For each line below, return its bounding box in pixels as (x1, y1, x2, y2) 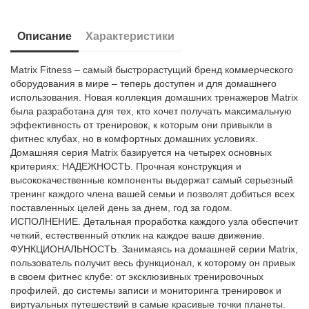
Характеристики (86, 30, 175, 42)
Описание (17, 30, 72, 42)
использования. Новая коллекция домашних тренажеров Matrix (10, 92, 299, 103)
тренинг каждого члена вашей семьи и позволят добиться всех (10, 188, 295, 199)
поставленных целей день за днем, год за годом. (10, 202, 233, 213)
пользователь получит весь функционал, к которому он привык (10, 257, 296, 268)
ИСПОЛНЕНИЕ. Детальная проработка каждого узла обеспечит (10, 216, 299, 227)
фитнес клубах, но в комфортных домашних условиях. (10, 133, 259, 144)
